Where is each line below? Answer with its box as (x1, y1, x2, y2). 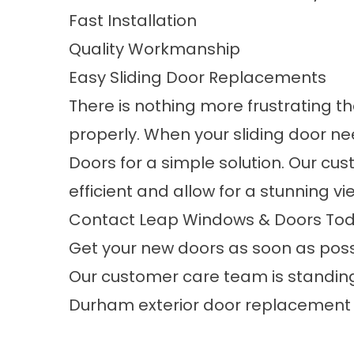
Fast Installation (69, 9, 197, 32)
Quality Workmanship (69, 38, 240, 60)
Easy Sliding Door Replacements (69, 66, 326, 88)
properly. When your (69, 123, 233, 145)
